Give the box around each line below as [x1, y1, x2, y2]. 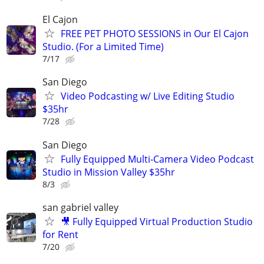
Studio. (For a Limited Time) [42, 40, 164, 54]
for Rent [42, 227, 78, 241]
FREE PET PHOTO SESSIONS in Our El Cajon [61, 27, 249, 41]
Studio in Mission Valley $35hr [42, 165, 175, 179]
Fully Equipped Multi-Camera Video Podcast [61, 152, 254, 166]
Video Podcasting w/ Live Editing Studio [61, 90, 235, 103]
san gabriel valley [42, 200, 118, 214]
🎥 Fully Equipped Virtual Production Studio [61, 214, 253, 228]
